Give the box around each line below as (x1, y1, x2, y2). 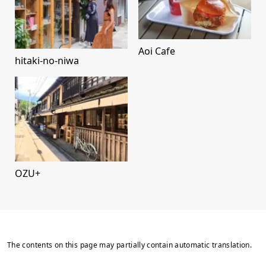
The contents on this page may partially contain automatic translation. (7, 239, 252, 250)
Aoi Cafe (138, 45, 175, 58)
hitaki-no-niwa (15, 54, 79, 68)
